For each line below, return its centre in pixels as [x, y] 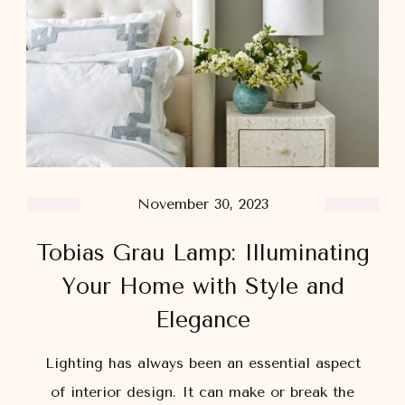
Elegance [202, 320]
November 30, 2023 [202, 204]
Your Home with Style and [202, 287]
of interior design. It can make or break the [202, 392]
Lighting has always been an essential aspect [202, 363]
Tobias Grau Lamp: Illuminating [202, 253]
